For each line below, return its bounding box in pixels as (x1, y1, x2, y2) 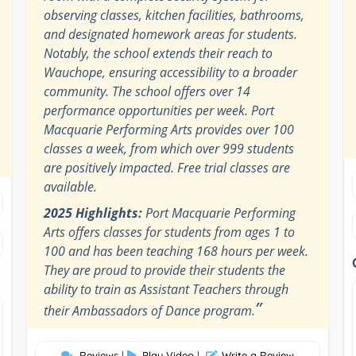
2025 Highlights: (43, 203, 142, 222)
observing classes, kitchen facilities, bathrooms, (43, 6, 304, 24)
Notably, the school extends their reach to (43, 44, 273, 62)
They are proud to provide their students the (43, 261, 285, 279)
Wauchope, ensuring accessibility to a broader (43, 63, 297, 81)
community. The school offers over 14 (43, 82, 250, 100)
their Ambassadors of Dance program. (43, 301, 255, 319)
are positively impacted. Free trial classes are (43, 158, 290, 176)
